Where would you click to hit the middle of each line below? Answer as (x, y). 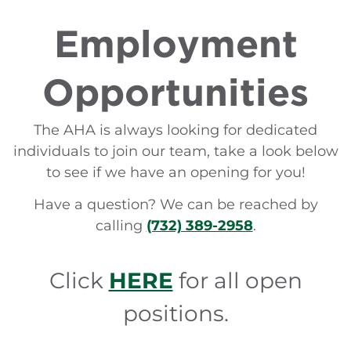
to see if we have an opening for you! (175, 172)
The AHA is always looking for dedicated (175, 130)
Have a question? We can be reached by (175, 205)
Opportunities (175, 95)
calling (121, 226)
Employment (175, 46)
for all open (237, 280)
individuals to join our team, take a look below (175, 151)
